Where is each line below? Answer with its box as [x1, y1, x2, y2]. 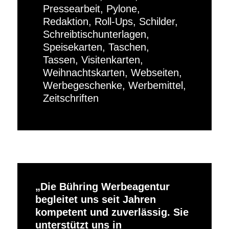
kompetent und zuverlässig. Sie [35, 207, 189, 218]
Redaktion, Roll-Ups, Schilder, [42, 16, 178, 28]
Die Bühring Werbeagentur [40, 181, 170, 193]
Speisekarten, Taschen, [42, 41, 149, 53]
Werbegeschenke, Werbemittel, [42, 80, 186, 91]
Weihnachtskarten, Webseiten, [42, 67, 182, 79]
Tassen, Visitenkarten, [42, 54, 143, 66]
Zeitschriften [42, 93, 99, 104]
